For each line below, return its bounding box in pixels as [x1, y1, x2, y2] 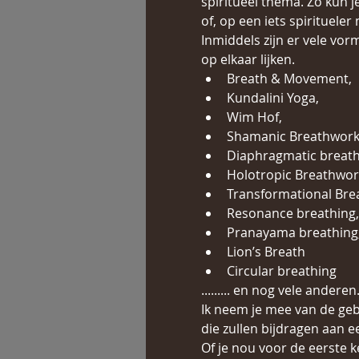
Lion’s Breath [226, 243, 305, 260]
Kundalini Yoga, [226, 89, 319, 107]
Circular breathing [226, 262, 337, 280]
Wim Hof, [226, 108, 282, 126]
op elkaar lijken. [200, 50, 295, 68]
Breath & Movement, [226, 70, 352, 87]
